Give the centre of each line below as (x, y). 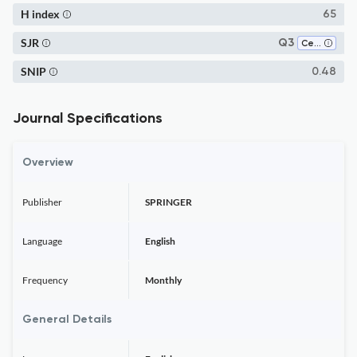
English (160, 241)
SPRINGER (169, 202)
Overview (48, 163)
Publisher (42, 202)
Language (42, 241)
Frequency (45, 280)
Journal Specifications (88, 119)
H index (40, 14)
